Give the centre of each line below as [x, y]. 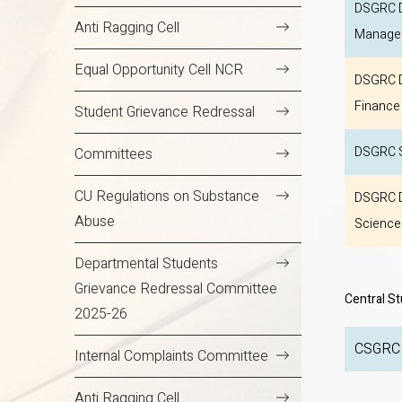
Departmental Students [146, 264]
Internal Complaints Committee [171, 357]
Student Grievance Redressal [165, 113]
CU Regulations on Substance [167, 197]
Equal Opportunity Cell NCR [159, 70]
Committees [114, 155]
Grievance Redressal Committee [176, 289]
